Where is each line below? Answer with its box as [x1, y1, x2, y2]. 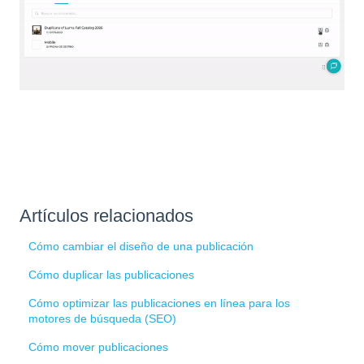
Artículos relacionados [19, 206, 193, 227]
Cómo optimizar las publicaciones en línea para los [28, 297, 291, 310]
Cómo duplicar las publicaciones [28, 268, 195, 282]
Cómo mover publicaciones [28, 340, 169, 354]
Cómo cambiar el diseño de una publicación [28, 240, 254, 253]
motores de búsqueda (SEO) [28, 312, 177, 326]
